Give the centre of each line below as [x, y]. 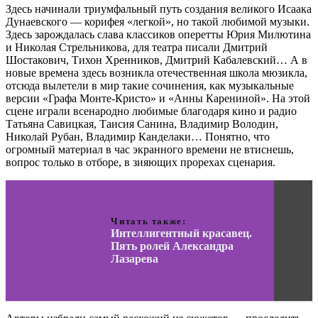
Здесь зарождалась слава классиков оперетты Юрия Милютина [158, 35]
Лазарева [135, 259]
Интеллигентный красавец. [182, 234]
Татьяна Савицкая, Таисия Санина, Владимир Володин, [142, 124]
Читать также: [149, 221]
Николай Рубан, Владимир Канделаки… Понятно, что [138, 137]
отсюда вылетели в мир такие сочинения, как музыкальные [150, 86]
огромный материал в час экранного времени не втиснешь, [150, 150]
